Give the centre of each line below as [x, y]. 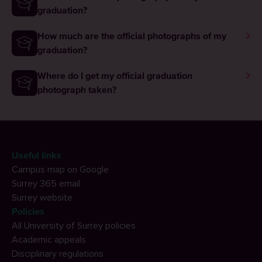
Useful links [37, 156]
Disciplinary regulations [58, 254]
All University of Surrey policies [74, 226]
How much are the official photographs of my [132, 36]
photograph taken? [77, 90]
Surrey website [42, 198]
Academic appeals [49, 240]
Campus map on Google [60, 170]
